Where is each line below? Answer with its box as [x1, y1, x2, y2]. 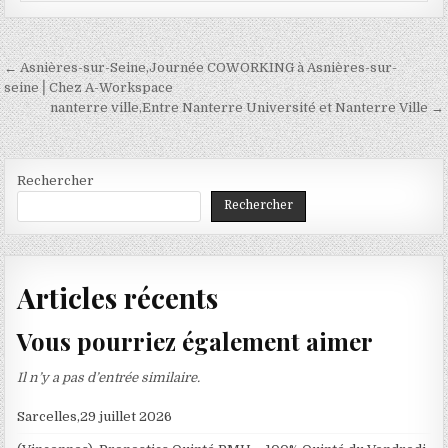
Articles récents [17, 279, 219, 317]
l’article [3, 107, 103, 145]
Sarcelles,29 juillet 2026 [17, 408, 173, 424]
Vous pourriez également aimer [17, 325, 374, 358]
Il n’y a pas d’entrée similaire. [17, 369, 201, 385]
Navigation [3, 51, 145, 89]
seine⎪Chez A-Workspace [4, 79, 174, 95]
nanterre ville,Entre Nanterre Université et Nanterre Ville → [49, 99, 444, 115]
